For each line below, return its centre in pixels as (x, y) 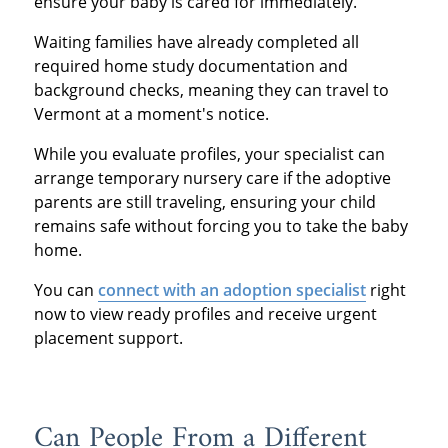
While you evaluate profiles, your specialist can (209, 154)
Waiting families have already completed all (196, 42)
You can (65, 290)
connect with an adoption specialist (231, 290)
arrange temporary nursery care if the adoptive (212, 178)
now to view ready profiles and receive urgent (205, 314)
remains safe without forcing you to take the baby (220, 226)
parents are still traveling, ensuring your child (204, 202)
